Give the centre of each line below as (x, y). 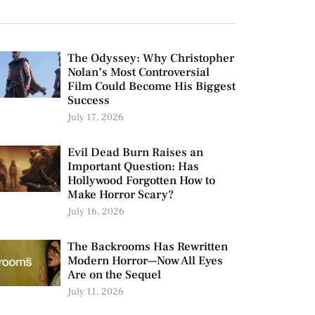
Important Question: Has (133, 167)
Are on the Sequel (114, 275)
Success (88, 101)
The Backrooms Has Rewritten (147, 247)
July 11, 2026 (95, 292)
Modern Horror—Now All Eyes (145, 261)
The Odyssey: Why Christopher (150, 59)
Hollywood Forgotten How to (141, 181)
